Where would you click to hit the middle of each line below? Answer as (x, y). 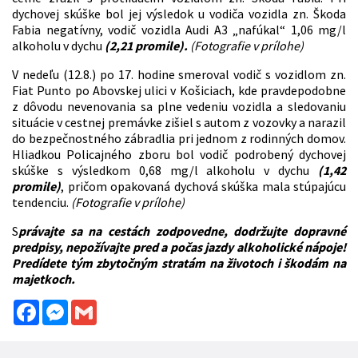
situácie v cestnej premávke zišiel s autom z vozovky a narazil (179, 123)
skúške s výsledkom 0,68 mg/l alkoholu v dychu (165, 171)
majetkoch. (44, 279)
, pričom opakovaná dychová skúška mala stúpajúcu (203, 187)
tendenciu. (40, 203)
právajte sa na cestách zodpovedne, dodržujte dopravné (182, 231)
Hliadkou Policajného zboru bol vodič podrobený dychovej (179, 155)
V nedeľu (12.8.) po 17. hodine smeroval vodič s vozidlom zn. (179, 75)
